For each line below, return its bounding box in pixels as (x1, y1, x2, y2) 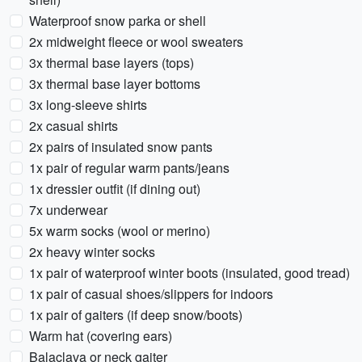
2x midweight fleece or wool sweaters (29, 32, 243, 51)
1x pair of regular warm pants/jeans (29, 158, 229, 177)
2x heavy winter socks (29, 242, 155, 261)
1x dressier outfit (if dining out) (29, 179, 200, 198)
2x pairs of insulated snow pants (29, 137, 213, 156)
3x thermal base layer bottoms (29, 74, 200, 93)
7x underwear (29, 200, 107, 219)
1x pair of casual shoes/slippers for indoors (29, 284, 273, 303)
